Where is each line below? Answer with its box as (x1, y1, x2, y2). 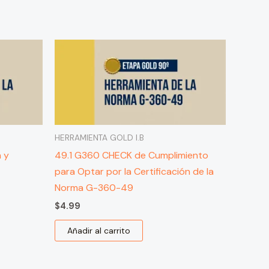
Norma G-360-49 (55, 181, 133, 195)
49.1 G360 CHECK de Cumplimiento (55, 149, 208, 162)
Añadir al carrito (67, 225, 130, 237)
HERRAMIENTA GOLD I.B (55, 133, 144, 144)
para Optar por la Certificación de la (55, 165, 214, 178)
